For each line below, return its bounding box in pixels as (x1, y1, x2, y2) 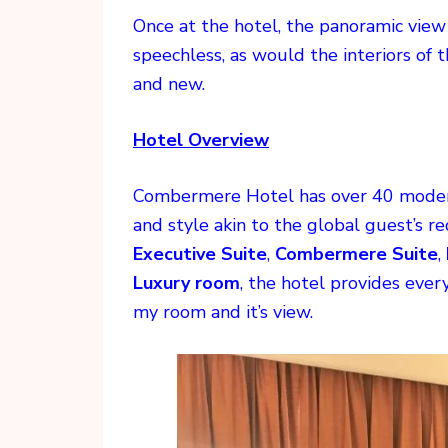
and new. (133, 72, 205, 97)
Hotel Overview (133, 128, 269, 153)
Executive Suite (133, 242, 267, 267)
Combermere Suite (275, 242, 438, 267)
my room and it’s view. (133, 300, 313, 325)
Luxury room (133, 271, 240, 296)
